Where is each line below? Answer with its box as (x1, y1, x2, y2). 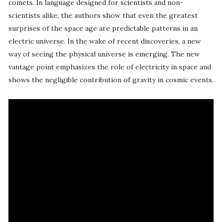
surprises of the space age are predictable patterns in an (8, 24, 198, 33)
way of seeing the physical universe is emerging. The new (8, 50, 200, 59)
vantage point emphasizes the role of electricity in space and (8, 62, 211, 72)
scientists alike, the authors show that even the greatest (8, 11, 198, 20)
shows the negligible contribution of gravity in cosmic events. (8, 75, 214, 85)
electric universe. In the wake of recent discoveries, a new (8, 37, 201, 46)
